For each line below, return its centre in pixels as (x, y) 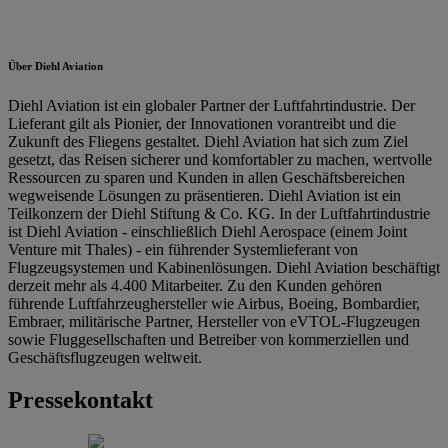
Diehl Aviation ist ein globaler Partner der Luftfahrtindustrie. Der (211, 105)
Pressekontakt (80, 399)
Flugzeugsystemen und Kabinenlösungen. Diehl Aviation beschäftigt (224, 267)
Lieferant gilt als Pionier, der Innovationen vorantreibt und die (202, 123)
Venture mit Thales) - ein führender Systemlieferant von (183, 249)
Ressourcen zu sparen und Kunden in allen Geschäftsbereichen (206, 177)
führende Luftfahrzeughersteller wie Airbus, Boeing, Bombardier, (214, 303)
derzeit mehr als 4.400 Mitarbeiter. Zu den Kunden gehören (195, 285)
